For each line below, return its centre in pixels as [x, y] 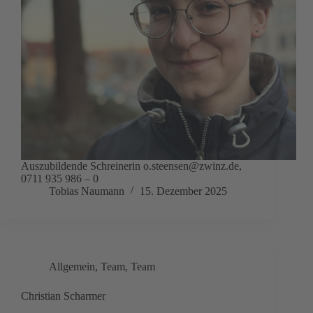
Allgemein [72, 267]
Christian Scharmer [63, 296]
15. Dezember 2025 [183, 191]
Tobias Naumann [87, 191]
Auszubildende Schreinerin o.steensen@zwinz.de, [131, 166]
